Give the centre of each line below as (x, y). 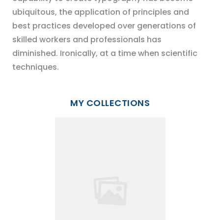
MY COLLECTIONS (110, 103)
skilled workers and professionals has (87, 40)
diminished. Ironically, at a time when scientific (105, 54)
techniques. (36, 67)
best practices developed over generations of (104, 26)
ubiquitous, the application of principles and (101, 12)
